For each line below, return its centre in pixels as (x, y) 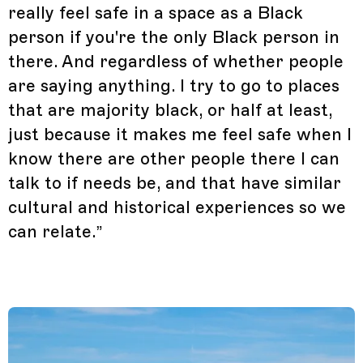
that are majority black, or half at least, (170, 110)
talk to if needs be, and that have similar (175, 183)
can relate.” (55, 231)
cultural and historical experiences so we (177, 207)
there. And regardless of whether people (176, 61)
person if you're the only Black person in (174, 37)
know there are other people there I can (174, 158)
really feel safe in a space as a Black (156, 13)
